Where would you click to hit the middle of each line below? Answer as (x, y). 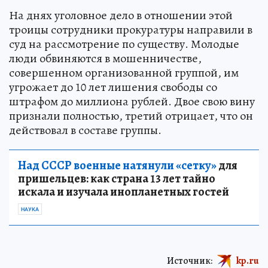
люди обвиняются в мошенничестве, (105, 58)
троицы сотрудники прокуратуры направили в (131, 30)
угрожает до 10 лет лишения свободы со (113, 87)
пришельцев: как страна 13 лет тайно (117, 179)
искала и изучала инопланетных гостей (124, 192)
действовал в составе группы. (85, 130)
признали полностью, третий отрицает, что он (131, 116)
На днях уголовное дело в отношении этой (121, 15)
